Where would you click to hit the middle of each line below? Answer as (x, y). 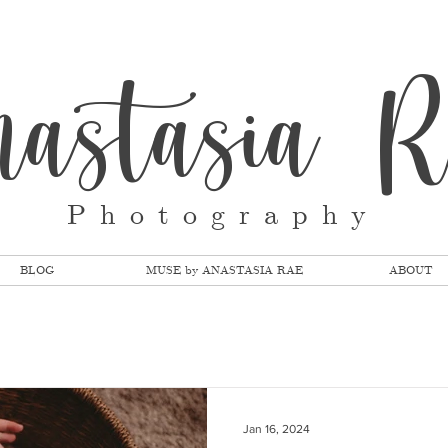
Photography (223, 216)
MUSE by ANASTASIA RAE (224, 270)
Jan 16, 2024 (276, 429)
